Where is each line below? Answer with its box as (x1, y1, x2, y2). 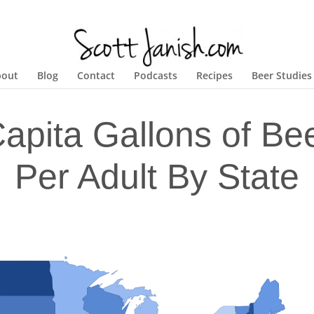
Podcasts (134, 68, 177, 82)
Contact (77, 68, 115, 82)
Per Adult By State (15, 156, 299, 196)
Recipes (196, 68, 233, 82)
